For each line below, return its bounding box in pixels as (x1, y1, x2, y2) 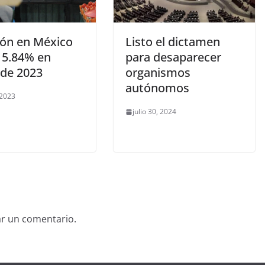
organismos (125, 64, 190, 81)
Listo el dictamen (125, 34, 220, 50)
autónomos (125, 80, 189, 96)
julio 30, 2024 (132, 106, 176, 117)
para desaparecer (125, 49, 221, 66)
